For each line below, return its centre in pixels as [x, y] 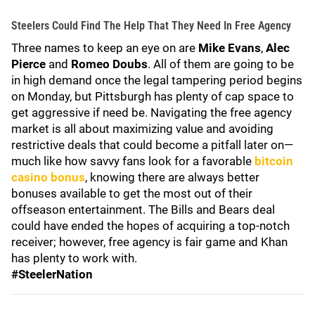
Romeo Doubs [109, 64]
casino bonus [48, 177]
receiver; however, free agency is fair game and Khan [149, 242]
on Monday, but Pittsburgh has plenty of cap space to [153, 96]
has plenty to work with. [74, 258]
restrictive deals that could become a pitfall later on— [152, 145]
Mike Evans [230, 48]
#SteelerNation [52, 274]
